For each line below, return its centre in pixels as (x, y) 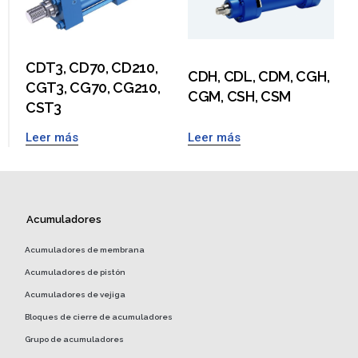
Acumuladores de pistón (75, 272)
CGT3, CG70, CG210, (93, 87)
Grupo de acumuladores (74, 340)
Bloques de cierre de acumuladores (99, 317)
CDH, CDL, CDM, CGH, (259, 77)
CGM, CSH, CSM (240, 97)
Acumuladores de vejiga (75, 295)
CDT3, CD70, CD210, (92, 67)
